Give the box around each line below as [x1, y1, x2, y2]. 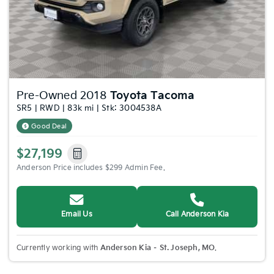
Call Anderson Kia [165, 209, 229, 219]
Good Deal [31, 122, 67, 130]
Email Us [61, 209, 92, 219]
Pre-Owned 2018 [17, 89, 110, 102]
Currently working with [17, 243, 100, 253]
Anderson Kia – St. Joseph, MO [100, 243, 215, 253]
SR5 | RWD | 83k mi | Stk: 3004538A [17, 103, 161, 113]
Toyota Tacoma [110, 89, 195, 102]
